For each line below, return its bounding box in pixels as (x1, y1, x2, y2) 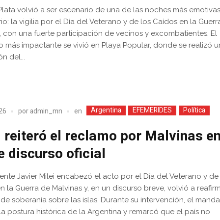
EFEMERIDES (133, 105, 172, 115)
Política (183, 105, 206, 115)
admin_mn (30, 106, 63, 117)
